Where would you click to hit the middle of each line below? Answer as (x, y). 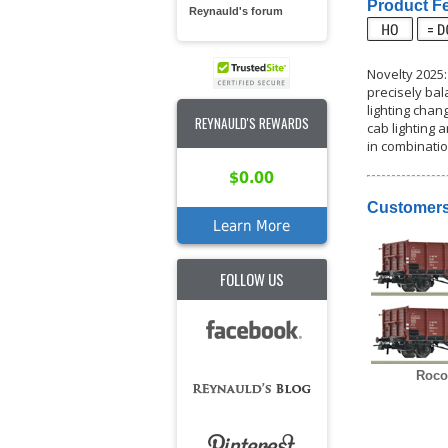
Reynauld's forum (235, 11)
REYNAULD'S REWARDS (251, 123)
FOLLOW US (251, 279)
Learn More (251, 225)
